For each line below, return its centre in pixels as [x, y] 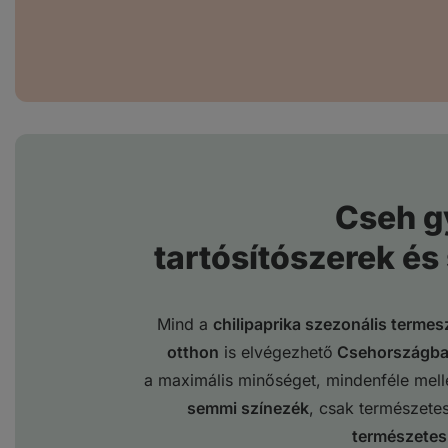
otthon [192, 352]
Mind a [184, 324]
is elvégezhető [275, 352]
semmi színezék [247, 408]
